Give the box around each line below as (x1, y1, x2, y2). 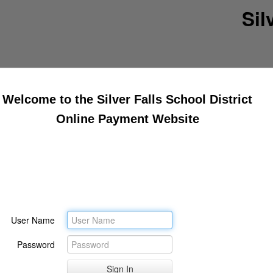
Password (17, 238, 55, 250)
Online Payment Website (55, 112, 199, 126)
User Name (11, 214, 55, 226)
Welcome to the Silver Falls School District (2, 93, 252, 106)
